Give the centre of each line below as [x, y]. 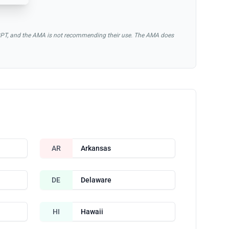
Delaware [96, 180]
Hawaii [92, 211]
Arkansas [96, 148]
